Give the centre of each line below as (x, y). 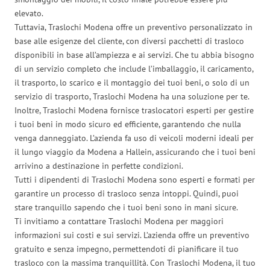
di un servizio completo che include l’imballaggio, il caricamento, (134, 68)
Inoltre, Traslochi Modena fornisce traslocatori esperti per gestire (134, 110)
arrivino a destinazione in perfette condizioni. (99, 165)
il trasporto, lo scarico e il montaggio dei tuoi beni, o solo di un (132, 82)
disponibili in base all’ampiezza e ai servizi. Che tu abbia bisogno (134, 55)
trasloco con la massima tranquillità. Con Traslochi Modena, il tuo (135, 262)
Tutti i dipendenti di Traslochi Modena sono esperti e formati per (135, 179)
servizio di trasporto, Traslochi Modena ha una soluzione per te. (132, 96)
